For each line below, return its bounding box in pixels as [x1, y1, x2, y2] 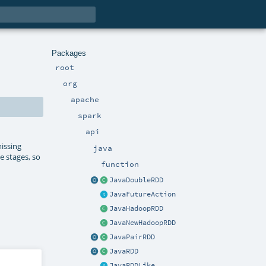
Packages [52, 48, 86, 58]
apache [70, 94, 99, 104]
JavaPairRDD [109, 232, 155, 241]
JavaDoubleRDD [109, 175, 163, 184]
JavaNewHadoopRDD [109, 218, 176, 227]
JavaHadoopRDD [109, 204, 163, 213]
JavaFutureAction [109, 189, 176, 198]
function [100, 159, 139, 169]
